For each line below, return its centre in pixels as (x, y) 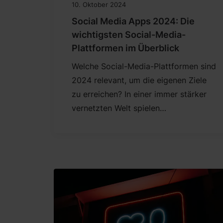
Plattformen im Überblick (125, 48)
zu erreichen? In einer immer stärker (139, 94)
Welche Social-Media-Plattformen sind (144, 66)
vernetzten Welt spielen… (119, 108)
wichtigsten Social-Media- (129, 35)
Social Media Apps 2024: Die (133, 21)
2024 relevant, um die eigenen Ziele (139, 80)
